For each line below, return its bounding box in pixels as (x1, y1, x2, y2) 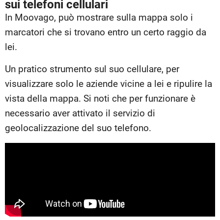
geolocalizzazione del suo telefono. (5, 122, 151, 134)
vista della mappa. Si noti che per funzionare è (5, 92, 195, 104)
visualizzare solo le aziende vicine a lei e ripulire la (5, 78, 212, 89)
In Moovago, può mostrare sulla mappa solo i (5, 11, 193, 23)
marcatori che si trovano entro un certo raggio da (5, 26, 206, 38)
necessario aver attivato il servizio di (5, 107, 155, 119)
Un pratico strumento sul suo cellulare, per (5, 63, 179, 75)
